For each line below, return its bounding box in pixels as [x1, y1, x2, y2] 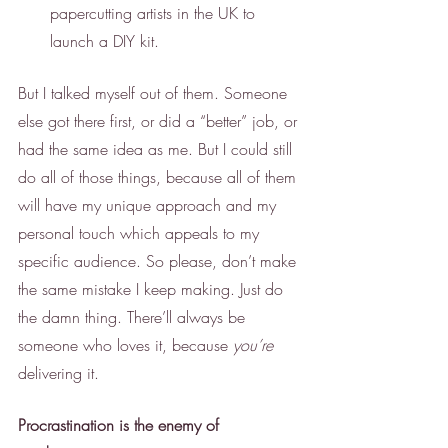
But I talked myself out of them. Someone [18, 81, 292, 104]
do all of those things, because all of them [18, 165, 301, 188]
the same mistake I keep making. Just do [18, 277, 288, 300]
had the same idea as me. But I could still [18, 137, 297, 160]
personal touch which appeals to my [18, 221, 264, 244]
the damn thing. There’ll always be [18, 305, 250, 328]
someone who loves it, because [18, 333, 233, 356]
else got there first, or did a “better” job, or [18, 109, 302, 132]
